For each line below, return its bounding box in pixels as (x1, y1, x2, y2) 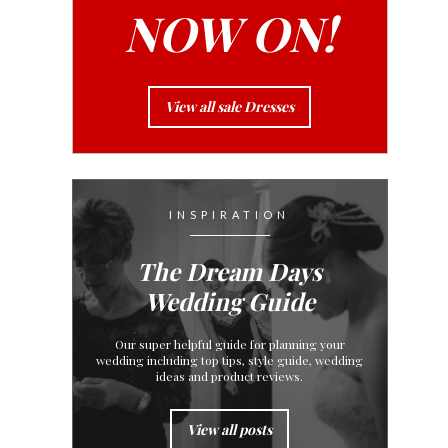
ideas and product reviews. (156, 368, 304, 385)
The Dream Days (137, 255, 323, 288)
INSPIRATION (169, 208, 291, 222)
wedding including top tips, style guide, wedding (96, 352, 364, 369)
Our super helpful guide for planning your (114, 336, 345, 353)
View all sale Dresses (165, 97, 295, 117)
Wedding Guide (144, 285, 315, 318)
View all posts (187, 420, 273, 440)
